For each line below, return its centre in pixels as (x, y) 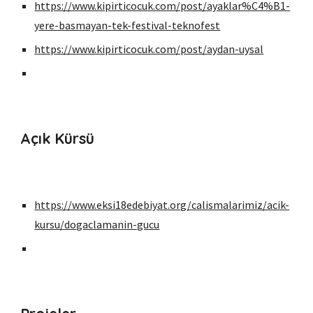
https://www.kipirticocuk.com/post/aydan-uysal (149, 49)
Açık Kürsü (58, 138)
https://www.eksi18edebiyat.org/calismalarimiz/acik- (162, 205)
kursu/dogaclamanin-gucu (97, 224)
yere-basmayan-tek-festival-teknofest (128, 25)
